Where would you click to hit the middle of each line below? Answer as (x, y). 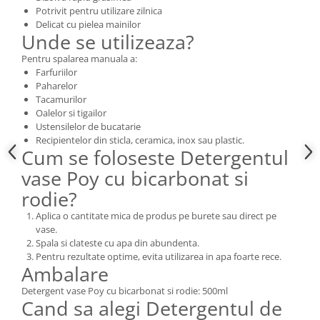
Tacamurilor (61, 100)
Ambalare (65, 274)
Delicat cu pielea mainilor (88, 25)
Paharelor (56, 86)
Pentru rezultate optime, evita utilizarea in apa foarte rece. (159, 257)
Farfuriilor (56, 72)
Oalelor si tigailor (71, 113)
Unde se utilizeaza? (108, 42)
